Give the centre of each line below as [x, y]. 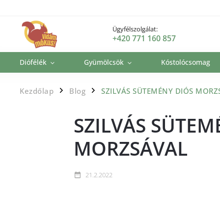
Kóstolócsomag [186, 62]
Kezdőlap [37, 91]
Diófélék [33, 62]
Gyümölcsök [104, 62]
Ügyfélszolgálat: [135, 29]
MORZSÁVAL [131, 148]
